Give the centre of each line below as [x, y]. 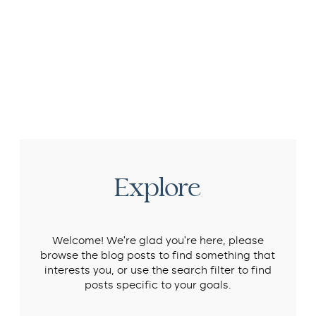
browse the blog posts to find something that [158, 256]
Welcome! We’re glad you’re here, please [158, 241]
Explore [158, 188]
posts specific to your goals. [158, 286]
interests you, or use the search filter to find [158, 271]
